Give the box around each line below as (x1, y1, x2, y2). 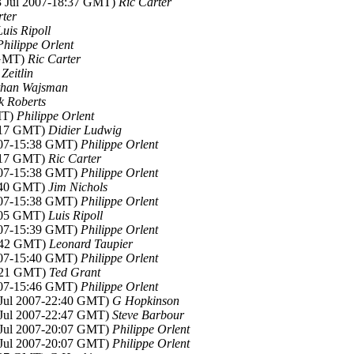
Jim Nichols (48, 180, 107, 194)
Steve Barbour (112, 308, 184, 322)
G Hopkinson (112, 294, 179, 307)
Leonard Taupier (49, 237, 133, 250)
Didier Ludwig (48, 123, 122, 137)
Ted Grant (49, 265, 100, 279)
